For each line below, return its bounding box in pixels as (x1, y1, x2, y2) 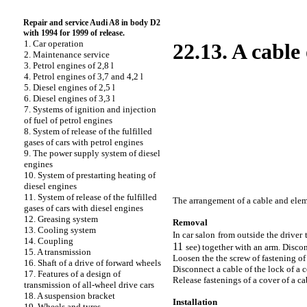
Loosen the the (173, 252, 228, 263)
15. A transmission (24, 247, 91, 257)
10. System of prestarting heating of (24, 170, 156, 180)
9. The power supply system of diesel (24, 148, 160, 158)
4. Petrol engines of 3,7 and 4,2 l (24, 71, 143, 82)
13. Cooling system (24, 225, 96, 235)
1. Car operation (24, 38, 84, 49)
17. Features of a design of (24, 269, 121, 279)
